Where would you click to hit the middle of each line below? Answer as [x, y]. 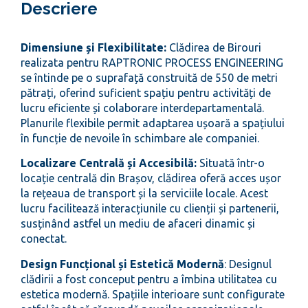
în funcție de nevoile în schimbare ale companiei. [140, 138]
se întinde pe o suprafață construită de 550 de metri [149, 77]
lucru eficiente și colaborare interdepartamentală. [142, 108]
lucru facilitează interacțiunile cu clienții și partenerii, [150, 209]
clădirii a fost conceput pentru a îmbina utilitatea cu [149, 279]
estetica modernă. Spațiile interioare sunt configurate [153, 294]
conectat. [44, 239]
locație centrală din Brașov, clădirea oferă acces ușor [151, 178]
